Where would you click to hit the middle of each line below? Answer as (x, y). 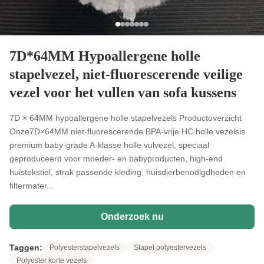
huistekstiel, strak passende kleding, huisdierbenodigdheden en (128, 172)
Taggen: (26, 247)
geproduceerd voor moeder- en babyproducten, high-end (116, 159)
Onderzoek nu (132, 217)
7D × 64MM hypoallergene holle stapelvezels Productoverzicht (126, 118)
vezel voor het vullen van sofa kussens (123, 93)
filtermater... (32, 186)
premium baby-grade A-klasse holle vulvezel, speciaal (109, 145)
